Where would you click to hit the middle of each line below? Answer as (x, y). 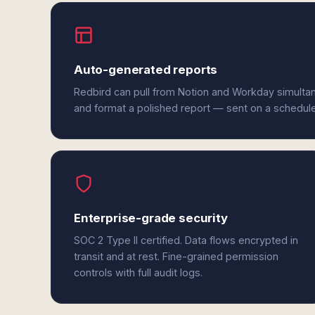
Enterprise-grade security (151, 218)
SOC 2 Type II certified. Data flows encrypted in (186, 240)
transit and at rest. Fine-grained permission (176, 256)
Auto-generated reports (146, 70)
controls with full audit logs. (138, 272)
